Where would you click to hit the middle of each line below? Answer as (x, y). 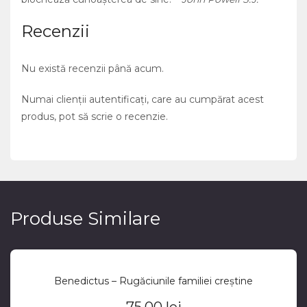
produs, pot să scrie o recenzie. (95, 117)
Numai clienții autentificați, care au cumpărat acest (143, 100)
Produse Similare (85, 219)
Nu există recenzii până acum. (93, 69)
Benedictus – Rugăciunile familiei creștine (153, 281)
